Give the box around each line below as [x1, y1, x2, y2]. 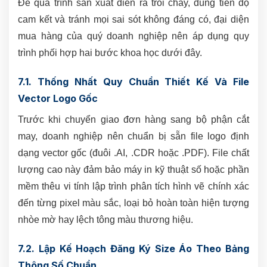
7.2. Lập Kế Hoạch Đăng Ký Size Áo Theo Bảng [18, 243, 249, 255]
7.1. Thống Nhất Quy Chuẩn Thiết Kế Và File [18, 76, 249, 88]
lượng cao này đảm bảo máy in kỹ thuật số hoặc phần [18, 164, 249, 175]
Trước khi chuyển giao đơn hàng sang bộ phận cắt [18, 114, 249, 125]
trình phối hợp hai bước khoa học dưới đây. [18, 48, 202, 58]
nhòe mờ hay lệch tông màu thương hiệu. [18, 215, 193, 225]
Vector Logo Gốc [18, 92, 98, 105]
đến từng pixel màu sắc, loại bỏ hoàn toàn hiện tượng [18, 198, 249, 209]
